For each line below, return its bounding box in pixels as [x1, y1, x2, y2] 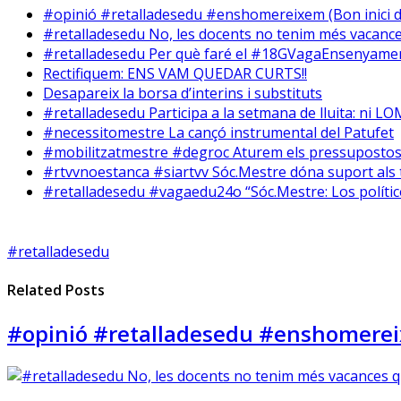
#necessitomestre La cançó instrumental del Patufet [43, 122, 394, 142]
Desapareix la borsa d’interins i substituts [43, 82, 322, 103]
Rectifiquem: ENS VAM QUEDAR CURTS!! [43, 63, 307, 83]
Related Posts [7, 279, 105, 300]
